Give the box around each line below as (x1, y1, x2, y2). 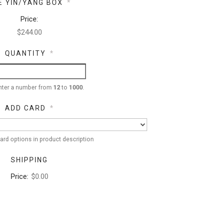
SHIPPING (11, 156, 48, 164)
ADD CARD (4, 104, 46, 112)
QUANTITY (4, 49, 46, 58)
